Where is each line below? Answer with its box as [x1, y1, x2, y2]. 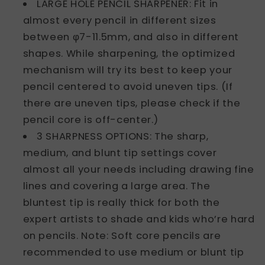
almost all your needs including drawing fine [22, 163, 254, 177]
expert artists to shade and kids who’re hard [22, 212, 255, 227]
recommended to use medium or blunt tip [22, 245, 244, 260]
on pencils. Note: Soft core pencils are [22, 229, 221, 243]
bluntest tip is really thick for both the [22, 196, 220, 210]
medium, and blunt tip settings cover [22, 146, 217, 160]
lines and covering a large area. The [22, 179, 211, 193]
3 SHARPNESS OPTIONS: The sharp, [37, 130, 209, 144]
